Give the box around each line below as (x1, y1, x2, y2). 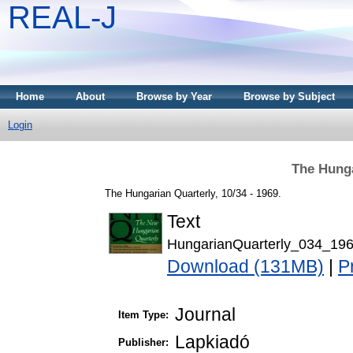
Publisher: (118, 336, 169, 349)
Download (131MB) (167, 256, 324, 277)
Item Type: (118, 309, 169, 321)
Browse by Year (136, 91, 212, 102)
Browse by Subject (243, 91, 335, 102)
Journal (175, 304, 236, 325)
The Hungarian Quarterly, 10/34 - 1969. (105, 187, 281, 199)
